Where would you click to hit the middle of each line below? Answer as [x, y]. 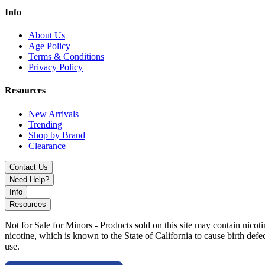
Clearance [47, 146]
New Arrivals [54, 114]
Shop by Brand [57, 135]
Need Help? [29, 179]
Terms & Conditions [66, 56]
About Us [47, 35]
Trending [45, 124]
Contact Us [29, 167]
